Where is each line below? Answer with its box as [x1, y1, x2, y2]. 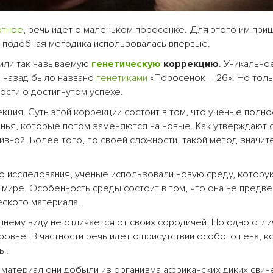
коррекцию [161, 57, 219, 70]
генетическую [91, 57, 161, 70]
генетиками [96, 71, 147, 84]
